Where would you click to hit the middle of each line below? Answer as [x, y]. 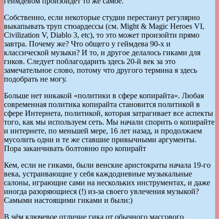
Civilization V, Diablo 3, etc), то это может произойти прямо [102, 35]
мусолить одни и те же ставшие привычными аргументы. [100, 139]
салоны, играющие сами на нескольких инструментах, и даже [107, 182]
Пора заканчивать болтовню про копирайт [75, 148]
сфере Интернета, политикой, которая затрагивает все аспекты [109, 113]
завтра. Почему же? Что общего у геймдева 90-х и [87, 44]
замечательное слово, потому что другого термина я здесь [100, 70]
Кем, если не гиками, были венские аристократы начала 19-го [107, 165]
